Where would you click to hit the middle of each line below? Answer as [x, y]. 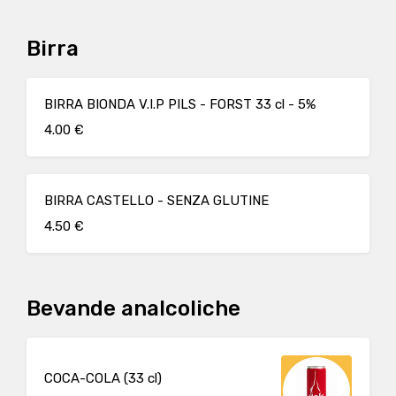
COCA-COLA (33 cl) [103, 378]
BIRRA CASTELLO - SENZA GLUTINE [156, 201]
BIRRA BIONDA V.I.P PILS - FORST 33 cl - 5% [180, 104]
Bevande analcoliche [133, 308]
